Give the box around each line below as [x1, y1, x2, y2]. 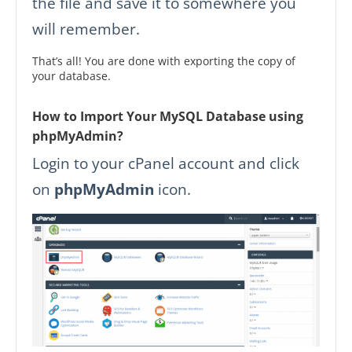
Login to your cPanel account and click [32, 152, 299, 174]
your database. [32, 68, 111, 83]
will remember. [32, 17, 140, 39]
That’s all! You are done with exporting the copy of [32, 53, 295, 68]
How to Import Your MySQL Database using [32, 107, 303, 125]
